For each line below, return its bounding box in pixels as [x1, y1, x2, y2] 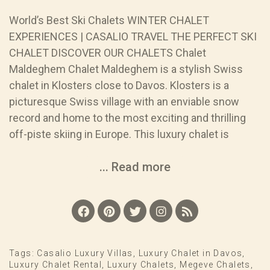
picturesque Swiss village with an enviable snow [9, 95, 239, 108]
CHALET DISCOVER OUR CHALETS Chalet [9, 46, 206, 60]
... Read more [99, 160, 171, 175]
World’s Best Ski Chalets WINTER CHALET [9, 14, 209, 27]
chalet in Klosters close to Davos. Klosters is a [9, 79, 229, 92]
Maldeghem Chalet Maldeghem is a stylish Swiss [9, 63, 243, 76]
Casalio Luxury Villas [37, 248, 133, 259]
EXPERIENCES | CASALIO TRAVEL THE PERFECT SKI [9, 30, 257, 43]
